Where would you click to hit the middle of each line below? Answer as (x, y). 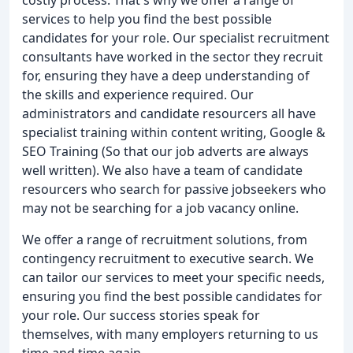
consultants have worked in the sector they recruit (173, 56)
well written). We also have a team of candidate (162, 170)
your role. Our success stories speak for (141, 315)
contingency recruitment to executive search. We (168, 258)
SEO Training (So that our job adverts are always (165, 151)
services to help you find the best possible (147, 19)
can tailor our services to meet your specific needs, (173, 277)
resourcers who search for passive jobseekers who (174, 189)
